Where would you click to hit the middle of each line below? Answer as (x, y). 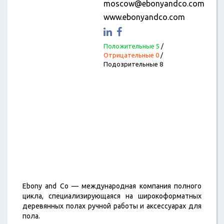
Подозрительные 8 (133, 64)
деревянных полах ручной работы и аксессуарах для (112, 206)
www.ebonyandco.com (144, 17)
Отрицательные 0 (131, 55)
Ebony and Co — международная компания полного (112, 186)
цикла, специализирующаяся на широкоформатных (112, 196)
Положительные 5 (131, 46)
